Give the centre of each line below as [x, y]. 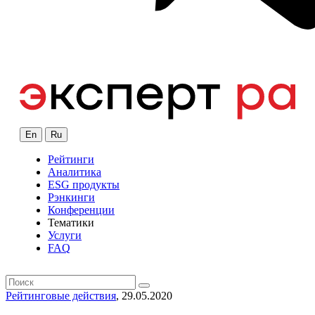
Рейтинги [71, 160]
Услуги [65, 236]
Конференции [81, 210]
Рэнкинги [71, 198]
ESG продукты [84, 185]
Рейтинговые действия [61, 296]
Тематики [71, 223]
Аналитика [75, 172]
